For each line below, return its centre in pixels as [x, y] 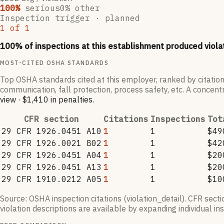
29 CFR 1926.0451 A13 [51, 167]
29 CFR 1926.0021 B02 [51, 143]
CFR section [51, 119]
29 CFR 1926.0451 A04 [51, 155]
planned [122, 18]
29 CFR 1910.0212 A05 [51, 179]
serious [42, 8]
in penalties [70, 100]
